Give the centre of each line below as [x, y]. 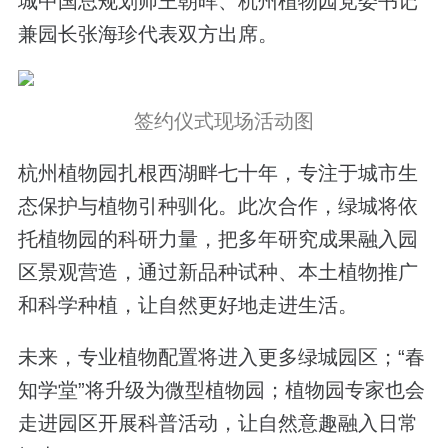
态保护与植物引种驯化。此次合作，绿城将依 [217, 206]
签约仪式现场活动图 [224, 121]
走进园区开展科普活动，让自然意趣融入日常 [217, 423]
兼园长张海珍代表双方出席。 [147, 33]
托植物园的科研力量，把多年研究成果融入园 [217, 239]
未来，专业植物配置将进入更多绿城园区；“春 [221, 357]
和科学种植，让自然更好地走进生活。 [187, 305]
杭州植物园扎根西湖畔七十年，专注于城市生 [217, 173]
